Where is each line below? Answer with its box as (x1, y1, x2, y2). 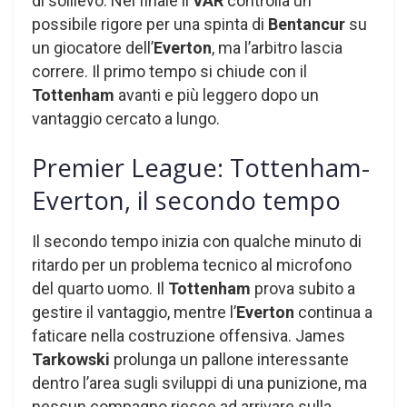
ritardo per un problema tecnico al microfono (32, 254, 352, 274)
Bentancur (268, 15, 345, 35)
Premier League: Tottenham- (32, 151, 370, 185)
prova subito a (251, 278, 355, 298)
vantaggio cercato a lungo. (32, 109, 220, 129)
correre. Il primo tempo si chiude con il (32, 62, 307, 82)
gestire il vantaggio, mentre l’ (32, 302, 236, 322)
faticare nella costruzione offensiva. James (32, 325, 345, 345)
